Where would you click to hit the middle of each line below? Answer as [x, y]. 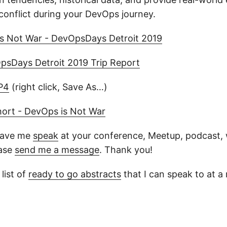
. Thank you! [126, 150]
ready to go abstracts [75, 174]
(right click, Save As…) [58, 87]
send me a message [57, 150]
